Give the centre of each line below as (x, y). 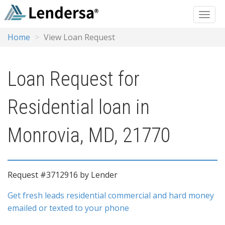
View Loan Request (79, 37)
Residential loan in (79, 107)
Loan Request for (74, 79)
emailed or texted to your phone (68, 208)
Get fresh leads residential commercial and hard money (111, 195)
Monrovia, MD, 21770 (89, 135)
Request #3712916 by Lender (63, 175)
